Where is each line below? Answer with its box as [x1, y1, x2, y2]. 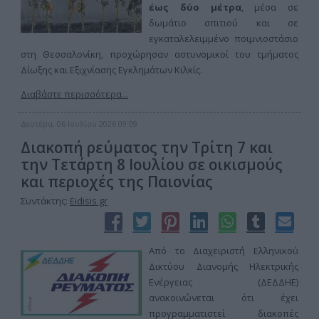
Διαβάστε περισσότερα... [21, 88, 128, 100]
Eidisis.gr [70, 194, 108, 207]
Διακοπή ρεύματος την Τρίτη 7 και [21, 137, 273, 157]
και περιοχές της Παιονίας [21, 172, 213, 192]
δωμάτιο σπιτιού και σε [149, 16, 298, 29]
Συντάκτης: [21, 194, 70, 207]
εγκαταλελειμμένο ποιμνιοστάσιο [149, 32, 298, 45]
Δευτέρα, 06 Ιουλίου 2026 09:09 [21, 118, 137, 129]
